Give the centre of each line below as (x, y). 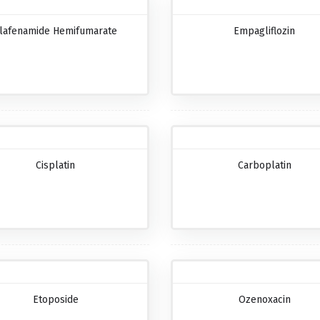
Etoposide (55, 300)
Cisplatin (56, 166)
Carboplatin (264, 166)
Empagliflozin (265, 31)
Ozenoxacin (264, 300)
